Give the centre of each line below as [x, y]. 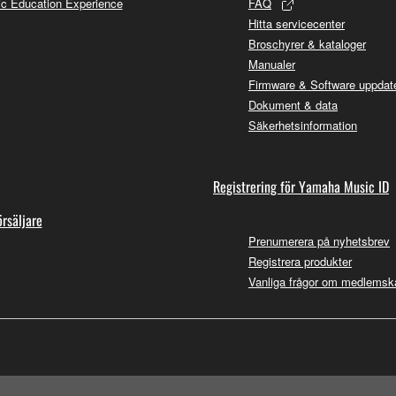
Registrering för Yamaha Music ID [301, 186]
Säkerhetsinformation [303, 125]
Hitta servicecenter [297, 23]
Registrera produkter [300, 261]
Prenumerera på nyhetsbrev [319, 240]
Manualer [272, 64]
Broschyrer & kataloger [307, 43]
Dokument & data [293, 104]
